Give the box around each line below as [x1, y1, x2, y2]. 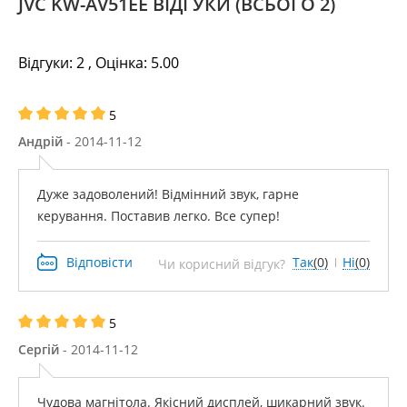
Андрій [18, 133, 63, 150]
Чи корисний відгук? [158, 255, 285, 273]
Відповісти [66, 253, 133, 271]
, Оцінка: [84, 53, 151, 73]
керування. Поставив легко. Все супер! [37, 207, 280, 224]
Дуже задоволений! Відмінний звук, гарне [37, 185, 299, 203]
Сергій [18, 341, 59, 358]
